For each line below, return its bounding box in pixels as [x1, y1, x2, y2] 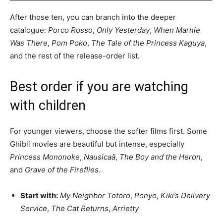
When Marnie [154, 25, 200, 35]
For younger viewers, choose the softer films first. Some [10, 126, 207, 136]
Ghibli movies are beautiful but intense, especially [10, 139, 184, 149]
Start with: [20, 190, 58, 200]
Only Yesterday [97, 25, 150, 35]
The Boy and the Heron [119, 152, 201, 162]
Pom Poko [52, 38, 87, 48]
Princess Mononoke [10, 152, 80, 162]
